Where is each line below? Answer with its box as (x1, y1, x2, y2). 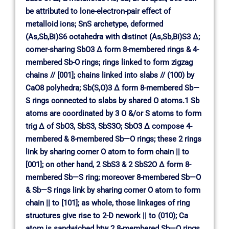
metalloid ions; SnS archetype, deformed (26, 19, 163, 29)
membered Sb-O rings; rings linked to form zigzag (26, 57, 193, 67)
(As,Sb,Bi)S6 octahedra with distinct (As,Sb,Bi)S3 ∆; (26, 32, 200, 41)
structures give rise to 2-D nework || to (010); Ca (26, 211, 188, 220)
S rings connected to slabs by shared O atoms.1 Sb (26, 96, 199, 105)
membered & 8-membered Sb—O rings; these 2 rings (26, 134, 201, 144)
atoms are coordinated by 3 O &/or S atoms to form (26, 108, 201, 118)
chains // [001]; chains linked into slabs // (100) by (26, 70, 194, 80)
